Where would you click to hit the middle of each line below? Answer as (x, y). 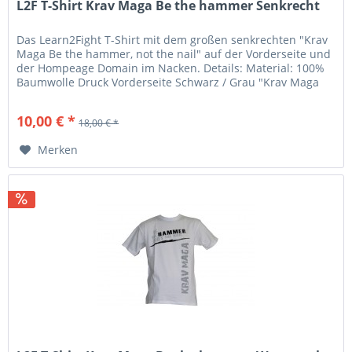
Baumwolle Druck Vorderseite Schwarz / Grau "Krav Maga (168, 82)
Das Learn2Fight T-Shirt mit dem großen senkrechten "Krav (172, 39)
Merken (58, 149)
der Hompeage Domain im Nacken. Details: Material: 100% (171, 68)
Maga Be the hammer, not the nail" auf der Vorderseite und (174, 53)
